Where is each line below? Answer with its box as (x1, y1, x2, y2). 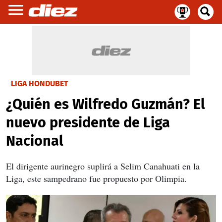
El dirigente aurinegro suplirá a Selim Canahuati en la (6, 160, 200, 172)
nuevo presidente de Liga (6, 114, 170, 131)
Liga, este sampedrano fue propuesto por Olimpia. (6, 172, 187, 184)
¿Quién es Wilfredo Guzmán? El (6, 96, 205, 113)
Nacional (6, 132, 63, 150)
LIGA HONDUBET (11, 79, 68, 88)
